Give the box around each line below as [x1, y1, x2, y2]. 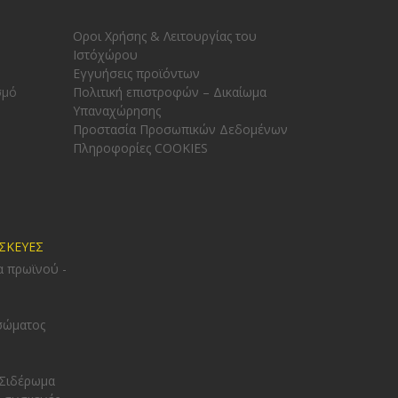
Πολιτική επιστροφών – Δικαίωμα [73, 83, 267, 100]
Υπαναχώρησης [73, 101, 162, 119]
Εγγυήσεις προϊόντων [73, 64, 201, 82]
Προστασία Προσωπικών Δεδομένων [73, 120, 289, 138]
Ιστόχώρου [73, 45, 139, 63]
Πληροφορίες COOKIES [73, 139, 209, 156]
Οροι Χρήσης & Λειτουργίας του [73, 27, 258, 44]
